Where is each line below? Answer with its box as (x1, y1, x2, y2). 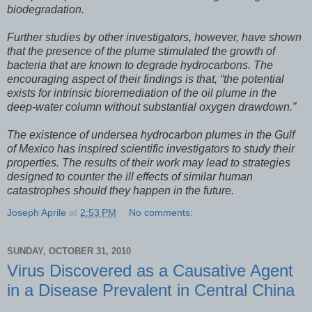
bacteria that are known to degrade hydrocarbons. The (7, 58, 273, 71)
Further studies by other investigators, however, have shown (7, 31, 302, 43)
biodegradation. (7, 3, 84, 15)
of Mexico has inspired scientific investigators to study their (7, 142, 295, 155)
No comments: (129, 206, 194, 218)
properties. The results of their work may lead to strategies (7, 156, 290, 169)
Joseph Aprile (7, 206, 66, 218)
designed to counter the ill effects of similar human (7, 170, 253, 182)
